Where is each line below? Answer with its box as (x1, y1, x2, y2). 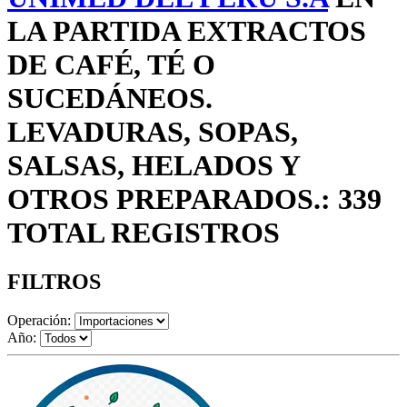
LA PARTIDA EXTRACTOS (7, 15, 366, 48)
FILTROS (7, 269, 101, 293)
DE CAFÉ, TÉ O (7, 48, 215, 82)
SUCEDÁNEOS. (7, 82, 213, 115)
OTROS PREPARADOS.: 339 (7, 183, 382, 216)
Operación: (7, 312, 71, 328)
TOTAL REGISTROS (7, 216, 280, 250)
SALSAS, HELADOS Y (7, 149, 300, 183)
